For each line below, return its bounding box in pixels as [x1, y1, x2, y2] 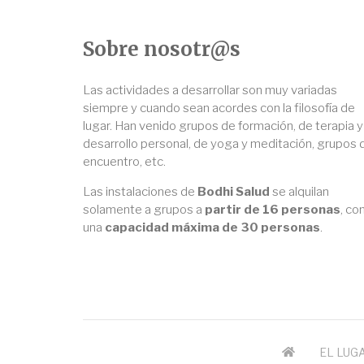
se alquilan [270, 184, 329, 200]
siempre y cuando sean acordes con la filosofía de [83, 101, 355, 116]
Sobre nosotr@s [83, 37, 240, 63]
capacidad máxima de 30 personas [105, 220, 320, 236]
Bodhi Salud [197, 184, 270, 200]
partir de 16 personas [205, 202, 340, 218]
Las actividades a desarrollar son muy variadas [83, 83, 337, 98]
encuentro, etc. [83, 154, 166, 170]
